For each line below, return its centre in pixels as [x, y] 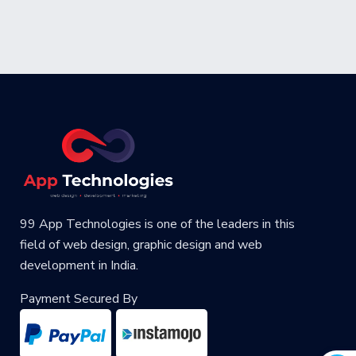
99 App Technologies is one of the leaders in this [157, 224]
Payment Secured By [79, 299]
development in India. [79, 266]
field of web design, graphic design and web [141, 245]
